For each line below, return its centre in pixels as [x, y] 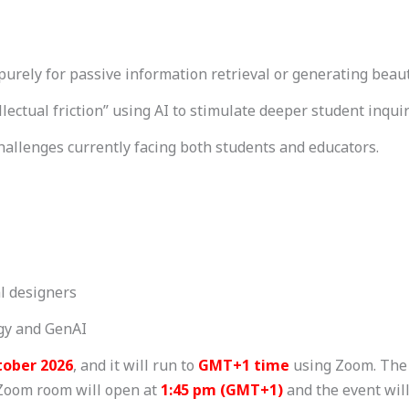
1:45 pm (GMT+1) [222, 389]
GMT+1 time [242, 365]
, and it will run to [134, 365]
